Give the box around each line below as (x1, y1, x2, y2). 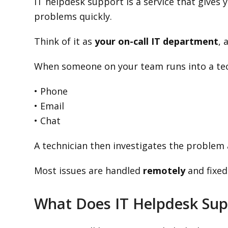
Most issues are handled (34, 164, 144, 177)
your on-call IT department (95, 35, 219, 47)
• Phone (34, 85, 68, 97)
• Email (34, 100, 65, 112)
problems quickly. (34, 10, 112, 22)
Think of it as (34, 35, 95, 47)
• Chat (34, 115, 61, 127)
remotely (143, 164, 186, 177)
